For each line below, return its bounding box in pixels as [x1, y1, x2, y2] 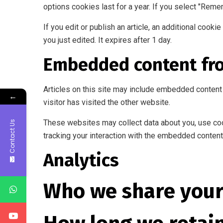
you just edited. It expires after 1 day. [43, 35, 172, 45]
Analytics [43, 149, 119, 171]
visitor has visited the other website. [43, 98, 170, 107]
